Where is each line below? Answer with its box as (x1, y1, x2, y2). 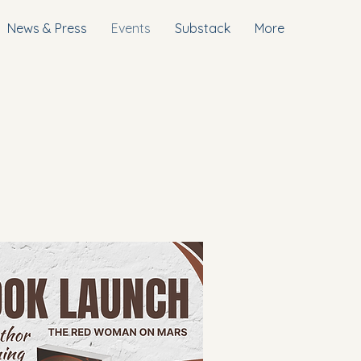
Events (111, 20, 151, 36)
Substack (175, 20, 230, 36)
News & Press (7, 20, 87, 36)
